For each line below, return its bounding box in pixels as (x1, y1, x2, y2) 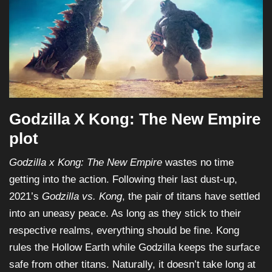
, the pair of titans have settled (122, 190, 260, 202)
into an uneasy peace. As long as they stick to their (9, 207, 241, 219)
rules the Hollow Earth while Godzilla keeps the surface (9, 241, 260, 253)
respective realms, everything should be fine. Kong (9, 224, 239, 236)
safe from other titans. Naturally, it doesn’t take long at (9, 258, 256, 270)
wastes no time (162, 156, 234, 168)
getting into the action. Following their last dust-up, (9, 173, 237, 185)
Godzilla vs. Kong (42, 190, 122, 202)
